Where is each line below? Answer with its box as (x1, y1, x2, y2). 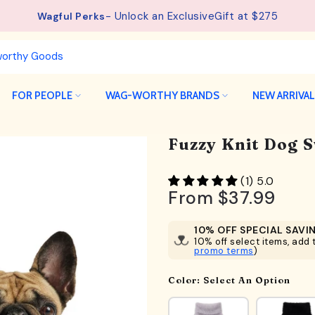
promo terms (194, 244, 254, 257)
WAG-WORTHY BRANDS (105, 89, 219, 102)
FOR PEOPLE (11, 89, 72, 102)
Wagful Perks (37, 9, 105, 22)
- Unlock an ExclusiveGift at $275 (105, 8, 278, 23)
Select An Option (203, 274, 290, 285)
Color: (168, 274, 203, 285)
